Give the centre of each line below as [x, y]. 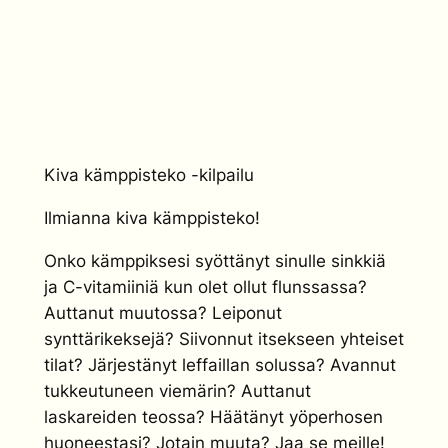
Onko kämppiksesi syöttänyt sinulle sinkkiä [215, 260]
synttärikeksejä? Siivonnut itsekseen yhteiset [224, 338]
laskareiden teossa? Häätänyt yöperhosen [213, 416]
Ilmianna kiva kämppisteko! [152, 218]
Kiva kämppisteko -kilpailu [148, 175]
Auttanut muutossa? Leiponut [163, 312]
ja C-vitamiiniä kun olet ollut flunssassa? [205, 286]
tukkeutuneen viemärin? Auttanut [177, 390]
